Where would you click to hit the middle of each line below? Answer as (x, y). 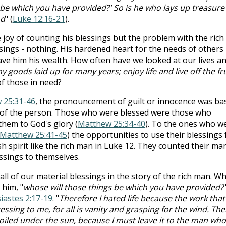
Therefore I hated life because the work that (142, 198)
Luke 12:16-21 (39, 18)
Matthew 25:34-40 (111, 123)
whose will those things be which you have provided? (123, 187)
